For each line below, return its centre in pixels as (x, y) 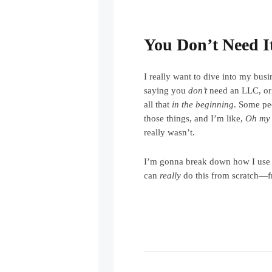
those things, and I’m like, (195, 118)
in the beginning (203, 104)
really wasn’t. (170, 132)
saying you (166, 90)
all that (158, 104)
